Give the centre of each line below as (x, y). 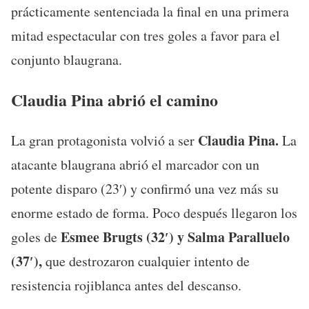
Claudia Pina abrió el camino (114, 100)
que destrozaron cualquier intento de (146, 261)
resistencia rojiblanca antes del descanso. (126, 286)
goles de (36, 237)
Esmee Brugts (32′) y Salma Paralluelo (175, 237)
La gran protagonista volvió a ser (103, 141)
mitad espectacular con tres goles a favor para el (146, 36)
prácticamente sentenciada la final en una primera (150, 12)
